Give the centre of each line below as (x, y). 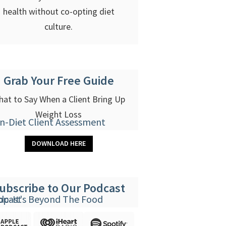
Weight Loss (59, 114)
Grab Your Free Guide (59, 80)
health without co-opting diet (59, 11)
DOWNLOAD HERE (59, 144)
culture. (59, 26)
